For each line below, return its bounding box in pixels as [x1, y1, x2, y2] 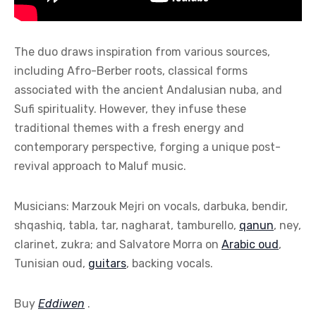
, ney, [274, 218, 301, 232]
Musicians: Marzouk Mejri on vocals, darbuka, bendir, [14, 199, 288, 213]
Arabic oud [221, 237, 279, 251]
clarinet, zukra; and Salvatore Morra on [14, 237, 221, 251]
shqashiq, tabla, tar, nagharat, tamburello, [14, 218, 239, 232]
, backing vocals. [126, 256, 213, 270]
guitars [88, 256, 126, 270]
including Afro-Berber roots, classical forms [14, 63, 248, 78]
